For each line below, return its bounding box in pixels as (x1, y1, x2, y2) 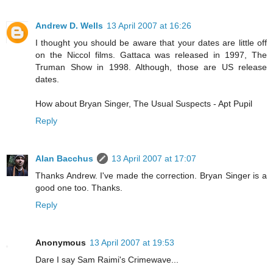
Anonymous (35, 237, 86, 247)
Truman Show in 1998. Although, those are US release (35, 62, 267, 72)
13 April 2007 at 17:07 (112, 153, 196, 163)
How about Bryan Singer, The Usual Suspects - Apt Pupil (35, 98, 252, 108)
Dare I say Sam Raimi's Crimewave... (35, 254, 179, 264)
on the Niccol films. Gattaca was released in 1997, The (35, 49, 267, 60)
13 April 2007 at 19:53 (90, 237, 174, 247)
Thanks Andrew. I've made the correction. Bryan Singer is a (35, 170, 267, 180)
